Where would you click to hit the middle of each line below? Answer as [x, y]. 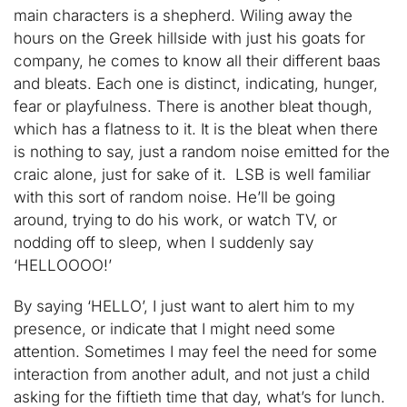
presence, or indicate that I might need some [174, 329]
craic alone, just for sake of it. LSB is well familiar [192, 174]
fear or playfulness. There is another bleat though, [193, 106]
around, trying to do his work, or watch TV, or [175, 220]
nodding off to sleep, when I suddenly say [164, 243]
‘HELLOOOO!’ [63, 265]
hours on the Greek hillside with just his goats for [189, 38]
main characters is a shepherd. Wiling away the [183, 15]
